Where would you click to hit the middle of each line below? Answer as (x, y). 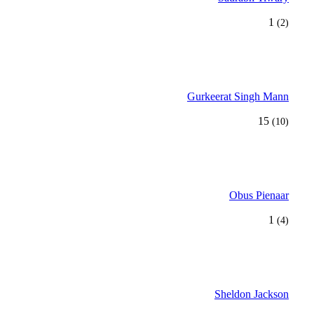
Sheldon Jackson (252, 294)
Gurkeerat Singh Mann (238, 96)
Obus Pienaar (259, 195)
